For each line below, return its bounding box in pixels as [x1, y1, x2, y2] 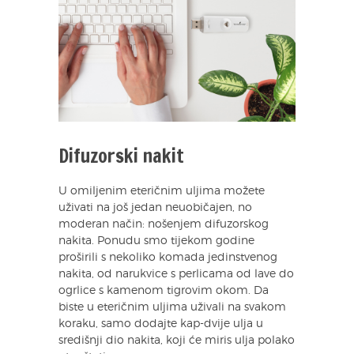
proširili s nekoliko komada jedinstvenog [58, 252, 277, 264]
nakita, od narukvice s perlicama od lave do [58, 269, 294, 281]
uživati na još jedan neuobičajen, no [58, 202, 252, 214]
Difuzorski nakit [58, 142, 184, 170]
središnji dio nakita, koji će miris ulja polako [58, 335, 295, 347]
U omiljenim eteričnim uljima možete [58, 186, 265, 198]
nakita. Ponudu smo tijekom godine [58, 235, 254, 247]
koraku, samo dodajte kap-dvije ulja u [58, 318, 263, 330]
